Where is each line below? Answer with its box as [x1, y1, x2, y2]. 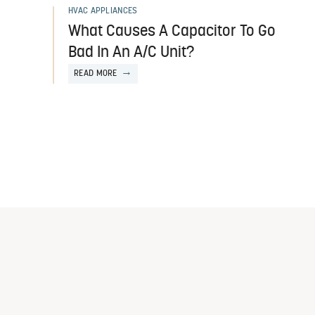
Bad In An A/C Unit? [68, 45, 194, 62]
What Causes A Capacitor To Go [68, 24, 276, 41]
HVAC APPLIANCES [68, 7, 138, 16]
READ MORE [74, 70, 117, 79]
